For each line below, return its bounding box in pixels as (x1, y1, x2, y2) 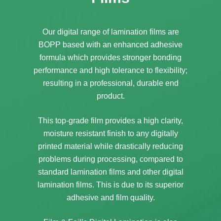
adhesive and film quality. (66, 193, 155, 202)
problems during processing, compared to (38, 154, 183, 163)
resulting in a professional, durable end (42, 78, 179, 87)
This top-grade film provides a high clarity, (38, 116, 183, 125)
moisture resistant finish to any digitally (43, 129, 178, 138)
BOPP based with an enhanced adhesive (38, 40, 183, 49)
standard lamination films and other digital (37, 167, 184, 176)
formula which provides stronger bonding (39, 53, 182, 62)
